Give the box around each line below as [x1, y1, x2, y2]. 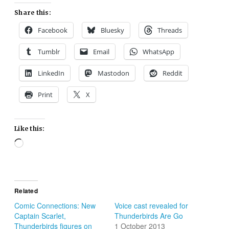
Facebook [38, 25, 68, 35]
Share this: [14, 8, 51, 16]
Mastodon [98, 68, 130, 78]
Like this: [14, 124, 45, 132]
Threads [157, 25, 182, 35]
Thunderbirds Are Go [114, 210, 183, 221]
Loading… [23, 138, 57, 148]
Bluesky [101, 25, 125, 35]
